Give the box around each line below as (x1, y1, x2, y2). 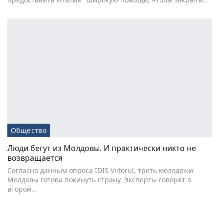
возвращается (7, 153, 63, 164)
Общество (11, 126, 47, 135)
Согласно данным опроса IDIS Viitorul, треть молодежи (7, 166, 193, 175)
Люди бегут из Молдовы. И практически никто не (7, 143, 196, 154)
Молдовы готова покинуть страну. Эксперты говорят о (7, 175, 191, 185)
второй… (7, 184, 37, 194)
